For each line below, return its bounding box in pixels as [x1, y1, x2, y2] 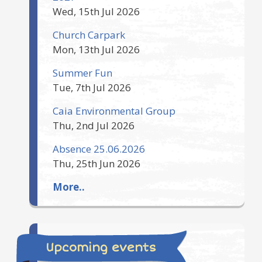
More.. [53, 180, 85, 194]
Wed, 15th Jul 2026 [53, 4, 140, 18]
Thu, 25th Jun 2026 [53, 156, 140, 170]
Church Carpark [53, 27, 125, 42]
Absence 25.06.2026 [53, 142, 145, 156]
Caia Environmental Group [53, 104, 175, 118]
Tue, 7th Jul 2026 [53, 80, 131, 94]
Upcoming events [46, 240, 156, 255]
